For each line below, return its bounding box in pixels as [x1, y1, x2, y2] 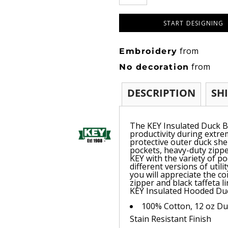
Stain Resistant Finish [130, 213, 211, 224]
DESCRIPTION [127, 86, 195, 100]
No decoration [119, 62, 189, 72]
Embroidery [119, 46, 178, 56]
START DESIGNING [163, 19, 224, 28]
